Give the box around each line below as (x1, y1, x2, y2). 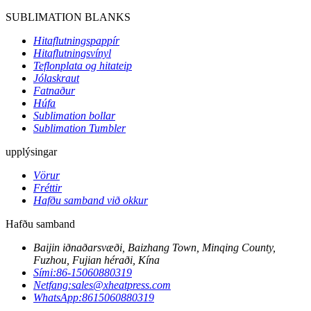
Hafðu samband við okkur (33, 194, 148, 206)
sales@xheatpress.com (72, 278, 171, 291)
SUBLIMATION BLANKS (6, 10, 131, 23)
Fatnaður (33, 84, 75, 96)
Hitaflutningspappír (33, 34, 119, 47)
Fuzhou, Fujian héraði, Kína (33, 253, 160, 266)
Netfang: (33, 278, 72, 291)
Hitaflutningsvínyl (33, 47, 111, 59)
